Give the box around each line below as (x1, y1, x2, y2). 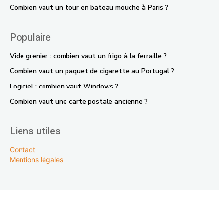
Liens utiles (10, 124, 61, 138)
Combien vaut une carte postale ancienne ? (10, 97, 148, 106)
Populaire (10, 30, 51, 44)
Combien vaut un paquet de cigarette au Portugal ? (10, 66, 174, 76)
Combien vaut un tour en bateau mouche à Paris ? (10, 3, 168, 12)
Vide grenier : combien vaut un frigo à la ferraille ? (10, 51, 167, 61)
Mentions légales (10, 155, 63, 164)
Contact (10, 145, 35, 153)
